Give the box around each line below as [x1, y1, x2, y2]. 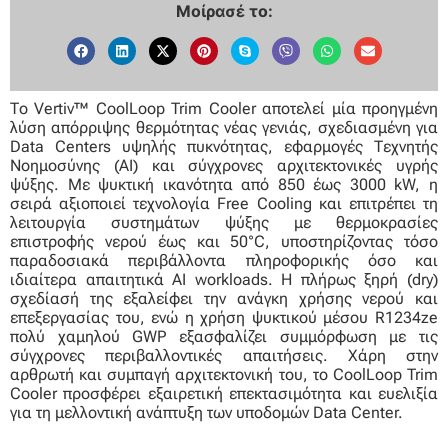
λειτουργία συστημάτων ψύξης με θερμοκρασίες [10, 212, 438, 232]
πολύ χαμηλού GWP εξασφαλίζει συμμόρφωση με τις [10, 326, 438, 346]
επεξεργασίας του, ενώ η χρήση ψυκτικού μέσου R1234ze [10, 307, 438, 327]
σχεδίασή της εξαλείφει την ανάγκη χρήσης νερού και [10, 288, 438, 308]
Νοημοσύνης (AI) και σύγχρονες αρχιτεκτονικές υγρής [10, 155, 438, 175]
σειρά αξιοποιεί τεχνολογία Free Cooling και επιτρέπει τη [10, 193, 438, 213]
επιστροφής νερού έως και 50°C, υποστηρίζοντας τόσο [10, 231, 438, 251]
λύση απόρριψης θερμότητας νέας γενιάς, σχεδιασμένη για [10, 117, 438, 137]
